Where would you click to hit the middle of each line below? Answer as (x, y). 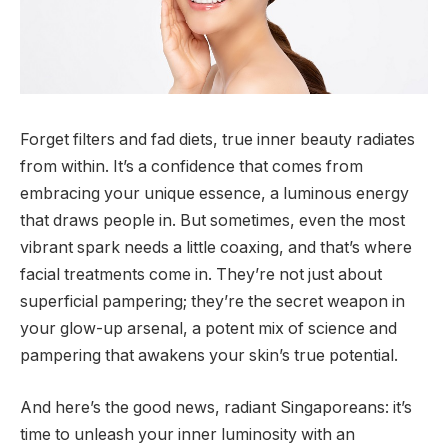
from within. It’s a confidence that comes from (191, 167)
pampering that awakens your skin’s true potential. (209, 356)
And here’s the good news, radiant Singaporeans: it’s (216, 407)
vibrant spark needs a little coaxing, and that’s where (216, 248)
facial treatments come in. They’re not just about (201, 275)
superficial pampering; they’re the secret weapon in (212, 302)
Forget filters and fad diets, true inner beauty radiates (217, 140)
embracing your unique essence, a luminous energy (214, 194)
